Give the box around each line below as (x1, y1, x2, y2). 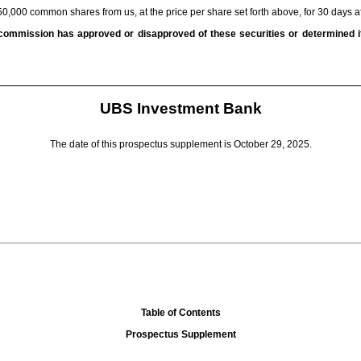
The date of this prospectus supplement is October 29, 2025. (49, 139, 312, 151)
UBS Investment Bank (99, 99, 262, 117)
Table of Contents (140, 306, 221, 318)
